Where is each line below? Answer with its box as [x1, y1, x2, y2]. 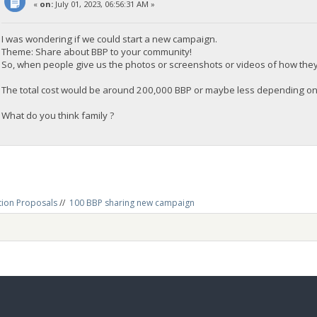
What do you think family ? [1, 108, 115, 122]
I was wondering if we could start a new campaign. [1, 32, 218, 45]
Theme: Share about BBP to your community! [1, 45, 192, 58]
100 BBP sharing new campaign [69, 197, 195, 209]
